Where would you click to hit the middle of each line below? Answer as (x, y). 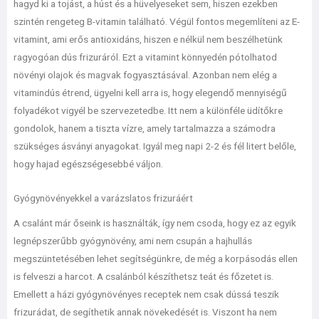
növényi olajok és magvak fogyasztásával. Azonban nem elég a (145, 74)
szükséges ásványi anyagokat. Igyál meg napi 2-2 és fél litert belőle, (155, 146)
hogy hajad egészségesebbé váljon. (88, 163)
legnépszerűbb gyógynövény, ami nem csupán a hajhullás (132, 241)
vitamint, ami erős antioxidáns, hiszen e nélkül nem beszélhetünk (148, 39)
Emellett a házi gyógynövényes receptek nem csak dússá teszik (146, 294)
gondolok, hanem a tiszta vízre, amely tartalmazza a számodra (144, 128)
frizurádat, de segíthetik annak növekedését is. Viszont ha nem (145, 312)
